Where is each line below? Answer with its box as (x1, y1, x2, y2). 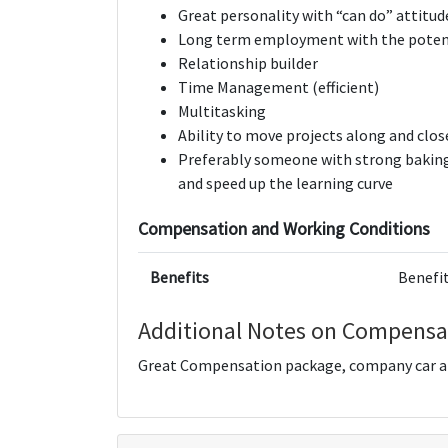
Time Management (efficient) (178, 76, 379, 97)
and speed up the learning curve (178, 172, 393, 193)
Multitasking (178, 100, 266, 121)
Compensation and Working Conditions (138, 216, 430, 240)
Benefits (150, 266, 209, 287)
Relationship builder (178, 52, 318, 73)
